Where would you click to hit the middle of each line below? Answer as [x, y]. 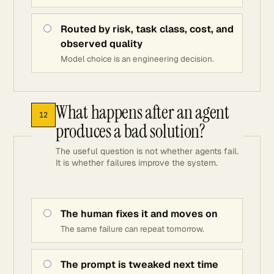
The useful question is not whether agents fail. [147, 151]
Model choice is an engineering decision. [137, 59]
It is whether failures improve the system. [137, 163]
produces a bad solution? [131, 131]
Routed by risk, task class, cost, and [147, 29]
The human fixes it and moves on [139, 214]
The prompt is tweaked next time [139, 265]
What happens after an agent [143, 112]
